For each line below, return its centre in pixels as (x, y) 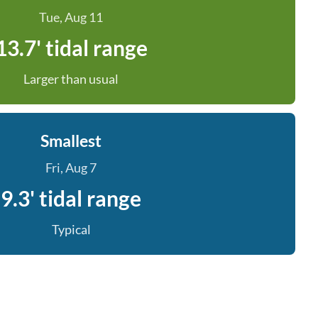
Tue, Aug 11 (71, 17)
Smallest (71, 141)
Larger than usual (71, 79)
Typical (71, 229)
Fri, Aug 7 (71, 168)
